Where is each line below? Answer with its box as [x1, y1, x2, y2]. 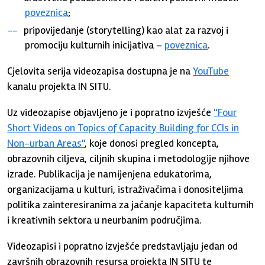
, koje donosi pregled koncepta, [85, 136, 219, 150]
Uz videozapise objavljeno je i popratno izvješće [7, 105, 214, 119]
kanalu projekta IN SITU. [7, 79, 112, 93]
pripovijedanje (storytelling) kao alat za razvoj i [24, 23, 229, 37]
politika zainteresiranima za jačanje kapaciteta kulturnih [7, 198, 254, 211]
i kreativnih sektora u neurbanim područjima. [7, 213, 202, 227]
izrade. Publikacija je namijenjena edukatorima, [7, 167, 212, 180]
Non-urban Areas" [7, 136, 85, 150]
